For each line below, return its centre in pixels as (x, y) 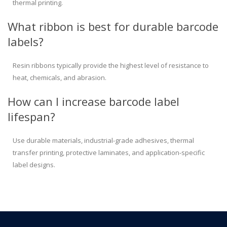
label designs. (34, 165)
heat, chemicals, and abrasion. (60, 78)
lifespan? (31, 117)
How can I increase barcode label (93, 102)
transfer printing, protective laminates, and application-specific (109, 153)
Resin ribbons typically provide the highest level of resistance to (111, 66)
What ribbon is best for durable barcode (113, 27)
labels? (26, 42)
